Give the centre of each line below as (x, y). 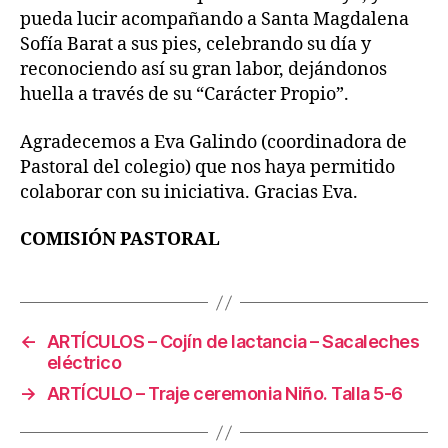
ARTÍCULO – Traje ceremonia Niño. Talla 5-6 (224, 394)
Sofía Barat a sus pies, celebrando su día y (195, 45)
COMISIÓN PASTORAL (120, 240)
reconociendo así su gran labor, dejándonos (203, 70)
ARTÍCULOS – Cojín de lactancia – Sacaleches (233, 342)
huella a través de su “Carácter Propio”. (184, 95)
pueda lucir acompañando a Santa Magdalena (214, 20)
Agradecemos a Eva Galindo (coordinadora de (213, 142)
